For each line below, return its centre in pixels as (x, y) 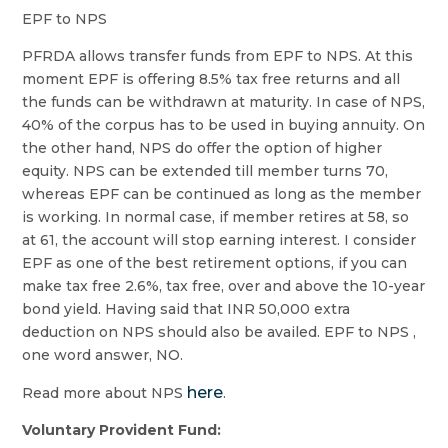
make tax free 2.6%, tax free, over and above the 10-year (224, 285)
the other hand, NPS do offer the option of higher (202, 147)
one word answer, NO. (103, 354)
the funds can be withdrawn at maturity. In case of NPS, (224, 101)
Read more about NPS (105, 392)
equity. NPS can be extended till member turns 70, (205, 170)
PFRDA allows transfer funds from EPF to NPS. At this (218, 55)
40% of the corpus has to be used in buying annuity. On (224, 124)
